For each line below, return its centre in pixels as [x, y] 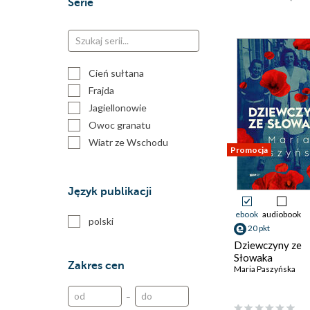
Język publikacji [110, 192]
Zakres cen [96, 266]
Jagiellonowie [118, 108]
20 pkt [259, 228]
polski [101, 221]
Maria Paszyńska [265, 269]
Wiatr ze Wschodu [128, 142]
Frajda [101, 90]
